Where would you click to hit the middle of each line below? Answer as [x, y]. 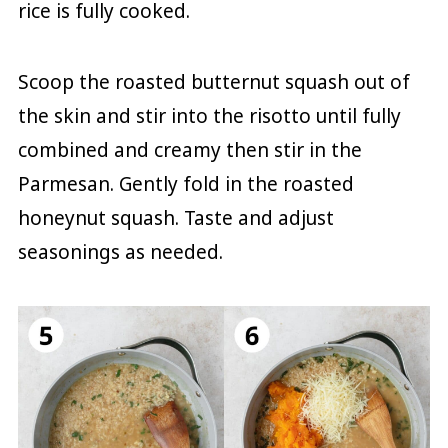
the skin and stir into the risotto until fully [209, 116]
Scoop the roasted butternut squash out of [213, 82]
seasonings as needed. [120, 252]
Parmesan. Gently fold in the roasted [185, 184]
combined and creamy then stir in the [189, 150]
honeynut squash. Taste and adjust [175, 218]
